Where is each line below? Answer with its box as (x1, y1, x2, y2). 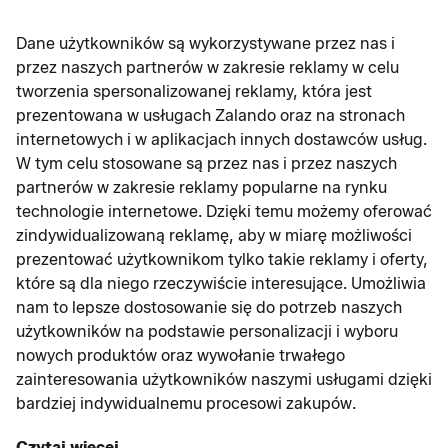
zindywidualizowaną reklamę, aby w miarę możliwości (16, 226, 412, 245)
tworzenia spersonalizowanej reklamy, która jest (16, 82, 372, 101)
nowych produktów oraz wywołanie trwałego (16, 346, 345, 365)
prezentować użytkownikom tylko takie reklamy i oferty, (16, 250, 428, 269)
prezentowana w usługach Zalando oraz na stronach (16, 106, 405, 125)
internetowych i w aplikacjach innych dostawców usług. (16, 130, 427, 149)
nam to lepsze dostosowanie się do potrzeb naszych (16, 298, 402, 317)
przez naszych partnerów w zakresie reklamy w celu (16, 58, 399, 77)
